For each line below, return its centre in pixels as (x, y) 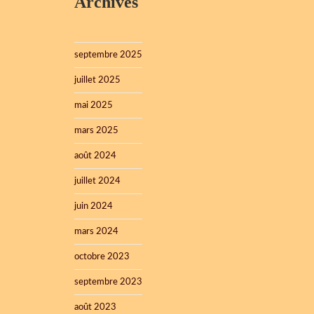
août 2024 (95, 156)
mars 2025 (96, 131)
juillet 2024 (97, 181)
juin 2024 (94, 206)
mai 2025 (94, 105)
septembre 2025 (108, 55)
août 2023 (95, 307)
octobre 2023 (102, 257)
